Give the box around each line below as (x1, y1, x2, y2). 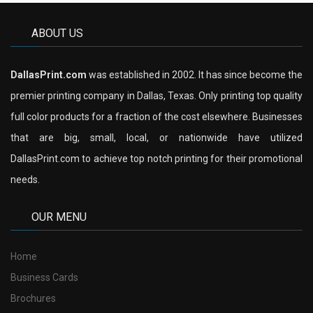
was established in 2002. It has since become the (87, 68, 303, 80)
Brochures (10, 292, 56, 304)
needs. (10, 173, 40, 185)
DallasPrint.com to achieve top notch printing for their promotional (10, 152, 303, 164)
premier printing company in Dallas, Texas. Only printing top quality (10, 89, 303, 101)
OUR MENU (31, 210, 87, 224)
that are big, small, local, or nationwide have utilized (10, 131, 303, 143)
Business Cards (10, 271, 78, 283)
